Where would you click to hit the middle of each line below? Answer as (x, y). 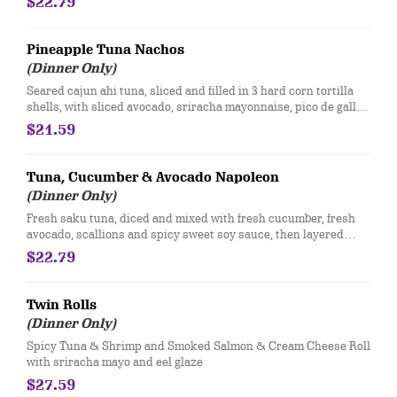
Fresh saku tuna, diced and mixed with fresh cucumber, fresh (191, 218)
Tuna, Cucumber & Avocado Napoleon (153, 177)
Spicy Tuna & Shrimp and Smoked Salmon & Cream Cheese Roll (198, 346)
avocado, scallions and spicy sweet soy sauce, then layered (185, 234)
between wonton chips (87, 250)
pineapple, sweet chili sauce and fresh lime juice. (159, 122)
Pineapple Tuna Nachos (105, 50)
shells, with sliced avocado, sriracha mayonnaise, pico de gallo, (196, 106)
